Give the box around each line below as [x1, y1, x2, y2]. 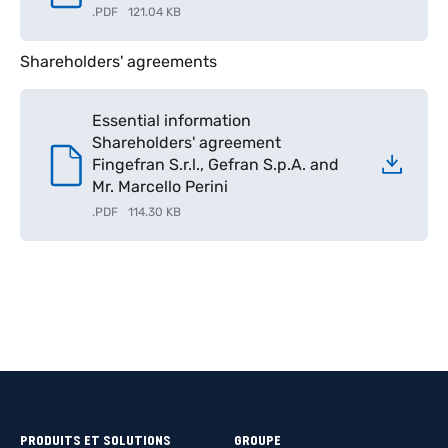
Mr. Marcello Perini [92, 177, 228, 196]
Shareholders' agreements [20, 52, 217, 71]
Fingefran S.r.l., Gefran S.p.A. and [92, 155, 339, 174]
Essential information [92, 111, 251, 130]
